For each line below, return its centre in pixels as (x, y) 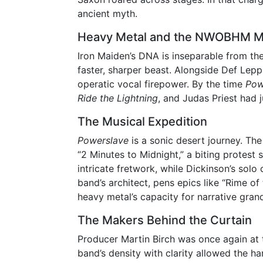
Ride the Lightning (118, 98)
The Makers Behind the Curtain (165, 220)
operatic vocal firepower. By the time (161, 84)
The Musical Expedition (142, 121)
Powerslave (103, 140)
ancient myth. (107, 13)
